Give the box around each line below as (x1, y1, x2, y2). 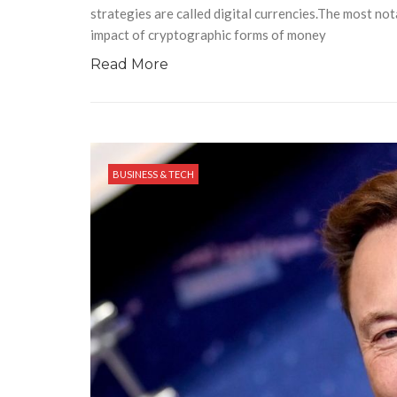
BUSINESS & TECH (113, 167, 194, 180)
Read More (90, 55, 168, 73)
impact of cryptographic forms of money (90, 26, 326, 43)
